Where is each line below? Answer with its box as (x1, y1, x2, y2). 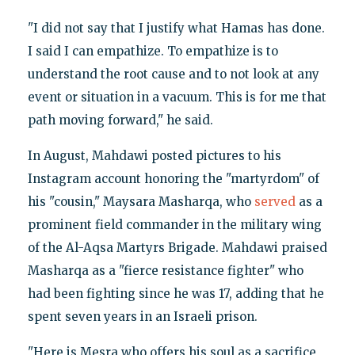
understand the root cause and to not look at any (27, 67, 319, 82)
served (254, 194, 296, 210)
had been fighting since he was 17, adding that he (27, 286, 324, 302)
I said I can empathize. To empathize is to (27, 44, 278, 59)
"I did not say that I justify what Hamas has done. (27, 21, 325, 36)
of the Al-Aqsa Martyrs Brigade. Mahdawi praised (27, 240, 327, 256)
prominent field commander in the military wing (27, 217, 322, 233)
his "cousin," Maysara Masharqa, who (27, 194, 254, 210)
